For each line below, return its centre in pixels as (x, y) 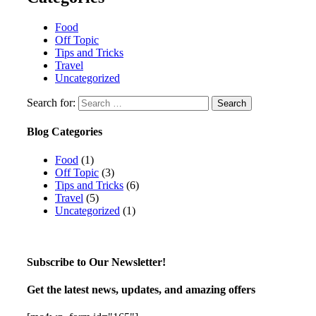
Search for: (51, 103)
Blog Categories (65, 132)
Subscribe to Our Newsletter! (96, 262)
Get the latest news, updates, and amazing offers (141, 290)
